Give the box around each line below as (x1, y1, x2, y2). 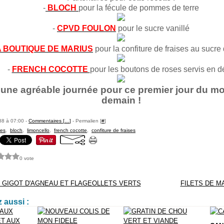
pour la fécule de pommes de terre (78, 3, 199, 12)
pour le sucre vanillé (118, 24, 189, 32)
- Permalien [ (71, 118, 101, 123)
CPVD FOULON (57, 24, 116, 32)
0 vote (19, 155, 34, 161)
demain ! (101, 95, 141, 105)
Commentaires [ (28, 118, 64, 123)
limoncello (27, 127, 49, 133)
